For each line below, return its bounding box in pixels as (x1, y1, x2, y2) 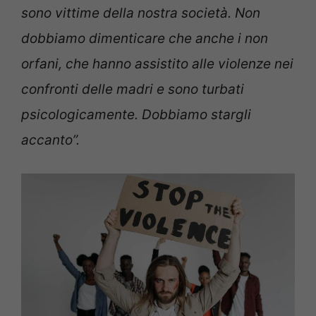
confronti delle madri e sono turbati (21, 81, 244, 98)
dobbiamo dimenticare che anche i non (21, 30, 268, 47)
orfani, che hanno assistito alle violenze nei (21, 56, 293, 73)
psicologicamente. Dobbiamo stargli (21, 107, 251, 123)
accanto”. (21, 132, 80, 149)
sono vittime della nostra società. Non (21, 5, 260, 22)
